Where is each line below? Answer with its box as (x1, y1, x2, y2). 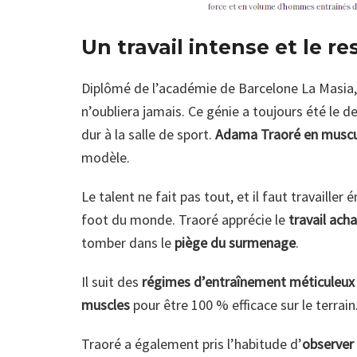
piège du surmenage (175, 233, 296, 252)
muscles (81, 295, 130, 314)
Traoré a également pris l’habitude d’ (81, 334, 302, 353)
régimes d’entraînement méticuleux (142, 272, 355, 291)
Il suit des (81, 272, 142, 291)
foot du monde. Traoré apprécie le (81, 210, 288, 229)
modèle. (81, 147, 130, 167)
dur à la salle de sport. (81, 124, 215, 143)
